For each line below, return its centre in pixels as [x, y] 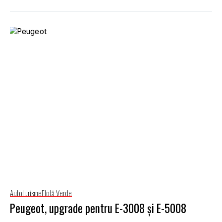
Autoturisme [26, 193]
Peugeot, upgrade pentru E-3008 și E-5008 [98, 208]
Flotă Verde [57, 193]
